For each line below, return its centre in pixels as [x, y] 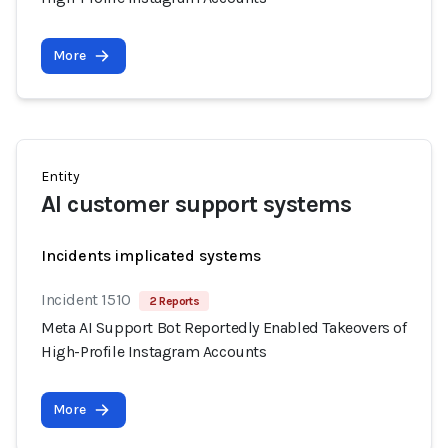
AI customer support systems [196, 204]
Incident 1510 [86, 299]
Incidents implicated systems [151, 255]
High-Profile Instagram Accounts [154, 351]
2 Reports [174, 301]
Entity [60, 176]
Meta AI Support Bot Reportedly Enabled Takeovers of [224, 327]
